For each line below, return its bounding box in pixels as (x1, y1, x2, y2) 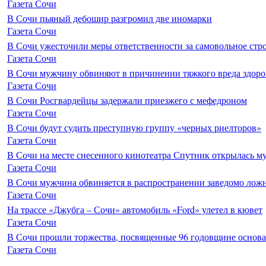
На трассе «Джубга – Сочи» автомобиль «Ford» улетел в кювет (7, 202, 262, 216)
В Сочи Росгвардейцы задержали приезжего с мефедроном (7, 93, 247, 106)
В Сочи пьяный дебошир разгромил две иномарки (7, 11, 212, 24)
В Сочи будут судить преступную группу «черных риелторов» (7, 121, 261, 134)
